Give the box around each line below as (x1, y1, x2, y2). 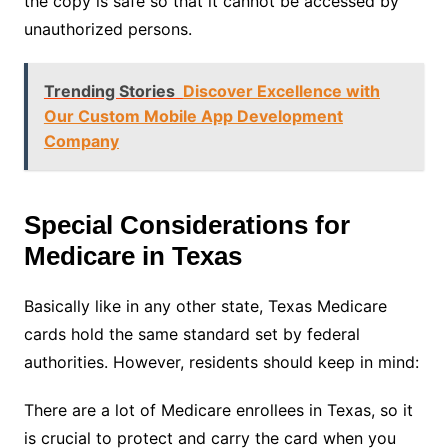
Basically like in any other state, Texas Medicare (23, 296, 387, 316)
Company (43, 131, 119, 151)
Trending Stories (43, 81, 175, 101)
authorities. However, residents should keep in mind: (23, 352, 419, 372)
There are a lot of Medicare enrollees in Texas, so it (23, 400, 413, 420)
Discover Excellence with (182, 81, 380, 101)
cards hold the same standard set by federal (23, 324, 360, 344)
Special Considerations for (23, 210, 350, 240)
